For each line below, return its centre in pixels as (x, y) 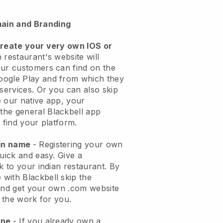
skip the (75, 177)
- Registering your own (78, 144)
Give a (70, 155)
